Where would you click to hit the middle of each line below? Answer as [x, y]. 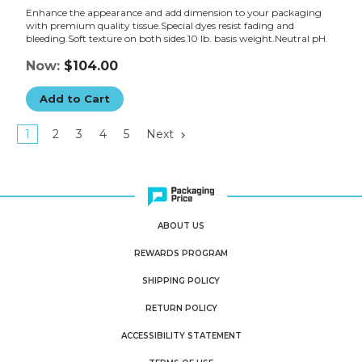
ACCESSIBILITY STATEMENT [181, 336]
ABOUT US [181, 226]
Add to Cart [74, 99]
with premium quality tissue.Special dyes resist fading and [160, 26]
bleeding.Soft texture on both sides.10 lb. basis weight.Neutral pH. [177, 39]
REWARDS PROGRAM [181, 254]
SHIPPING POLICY [181, 281]
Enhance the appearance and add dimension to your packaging [173, 13]
